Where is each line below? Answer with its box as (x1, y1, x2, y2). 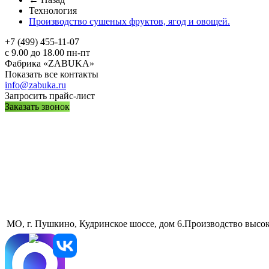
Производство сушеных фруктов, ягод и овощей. (29, 16, 230, 26)
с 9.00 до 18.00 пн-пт (5, 47, 90, 58)
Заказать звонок (5, 101, 70, 112)
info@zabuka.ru (5, 80, 66, 90)
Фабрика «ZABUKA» (5, 58, 94, 68)
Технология (29, 5, 77, 16)
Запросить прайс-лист (5, 91, 95, 101)
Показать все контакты (5, 69, 98, 79)
